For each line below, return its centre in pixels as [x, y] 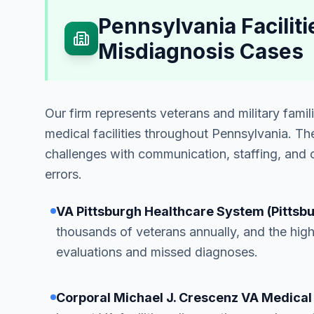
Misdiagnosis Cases [201, 51]
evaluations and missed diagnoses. [157, 252]
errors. [63, 174]
